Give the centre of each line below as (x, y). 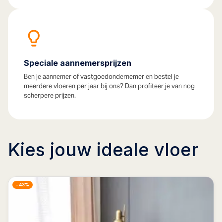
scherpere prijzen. (50, 95)
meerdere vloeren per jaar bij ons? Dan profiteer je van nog (109, 86)
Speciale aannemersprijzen (78, 63)
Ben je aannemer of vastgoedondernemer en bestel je (101, 77)
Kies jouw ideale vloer (103, 150)
